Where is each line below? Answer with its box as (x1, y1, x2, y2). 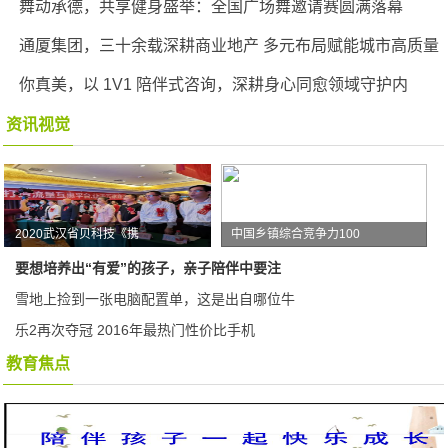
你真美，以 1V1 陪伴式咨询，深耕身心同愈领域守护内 (19, 76, 409, 93)
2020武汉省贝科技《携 (14, 227, 139, 241)
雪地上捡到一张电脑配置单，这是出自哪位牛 (15, 291, 296, 307)
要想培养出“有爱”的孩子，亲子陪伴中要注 (15, 260, 282, 276)
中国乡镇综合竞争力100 (231, 227, 361, 241)
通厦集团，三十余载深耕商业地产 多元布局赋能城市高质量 (19, 37, 440, 54)
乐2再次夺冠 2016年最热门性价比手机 (15, 322, 256, 338)
